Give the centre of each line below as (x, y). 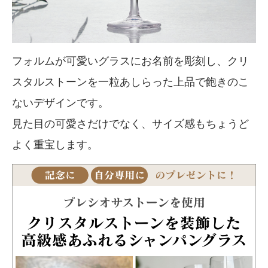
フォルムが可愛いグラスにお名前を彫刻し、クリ (130, 61)
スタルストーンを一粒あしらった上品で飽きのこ (130, 82)
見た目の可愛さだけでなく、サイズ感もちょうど (130, 124)
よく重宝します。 (55, 145)
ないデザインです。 (60, 103)
